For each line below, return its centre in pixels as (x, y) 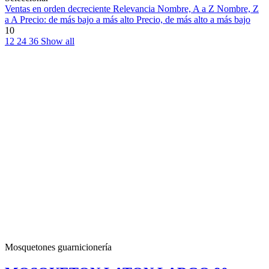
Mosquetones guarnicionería (58, 247)
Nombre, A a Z (187, 9)
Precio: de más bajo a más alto (78, 20)
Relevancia (135, 9)
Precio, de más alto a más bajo (193, 20)
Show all (58, 41)
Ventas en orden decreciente (59, 9)
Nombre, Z (238, 9)
